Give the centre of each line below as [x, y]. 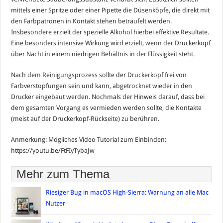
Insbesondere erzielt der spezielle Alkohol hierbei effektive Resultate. [110, 32]
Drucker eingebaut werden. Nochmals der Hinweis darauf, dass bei [108, 97]
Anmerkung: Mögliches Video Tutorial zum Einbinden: [89, 140]
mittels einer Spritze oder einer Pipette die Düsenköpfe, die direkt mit [111, 10]
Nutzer [56, 204]
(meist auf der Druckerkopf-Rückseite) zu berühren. [85, 119]
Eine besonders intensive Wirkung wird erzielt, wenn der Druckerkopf [111, 43]
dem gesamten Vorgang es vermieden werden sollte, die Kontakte [107, 108]
